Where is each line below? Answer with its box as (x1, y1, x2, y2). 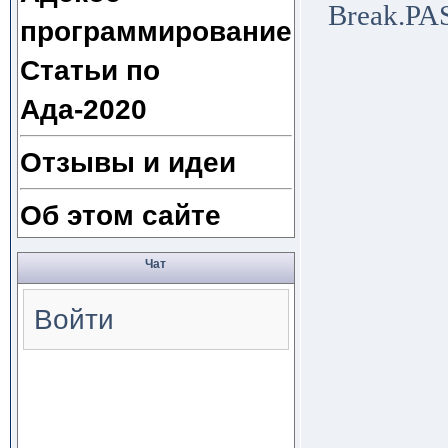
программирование (19, 15, 292, 47)
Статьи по (19, 54, 160, 86)
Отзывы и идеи (19, 146, 236, 178)
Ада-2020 (19, 93, 147, 125)
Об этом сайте (19, 199, 221, 231)
